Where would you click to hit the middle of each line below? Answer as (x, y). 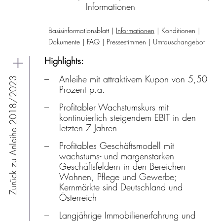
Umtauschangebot (179, 41)
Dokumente (64, 41)
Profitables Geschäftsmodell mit (116, 146)
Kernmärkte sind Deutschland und (121, 187)
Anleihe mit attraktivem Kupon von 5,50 (133, 79)
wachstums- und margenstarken (116, 156)
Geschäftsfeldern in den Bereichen (122, 166)
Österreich (78, 197)
